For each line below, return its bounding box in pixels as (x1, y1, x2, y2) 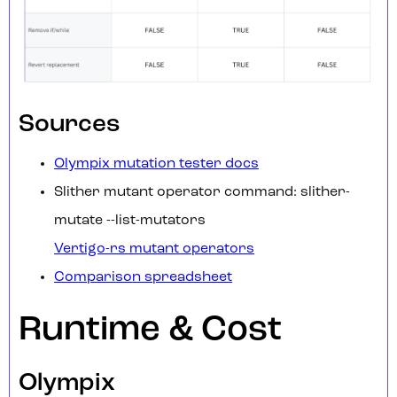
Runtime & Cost (19, 313, 282, 349)
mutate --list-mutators (54, 214, 206, 229)
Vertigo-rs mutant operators (54, 242, 254, 257)
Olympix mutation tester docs (54, 157, 259, 172)
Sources (19, 113, 121, 138)
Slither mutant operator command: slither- (54, 185, 350, 200)
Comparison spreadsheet (54, 270, 232, 285)
